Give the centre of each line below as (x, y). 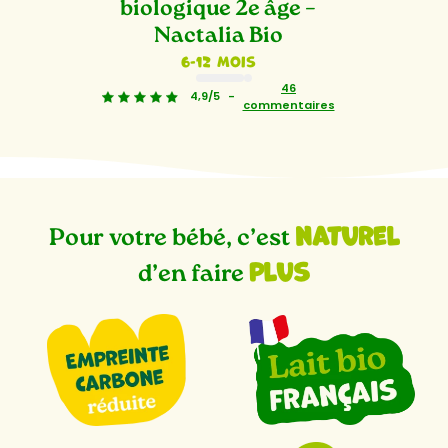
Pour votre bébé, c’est (172, 238)
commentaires (288, 104)
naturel (347, 232)
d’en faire (193, 274)
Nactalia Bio (218, 36)
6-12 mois (218, 60)
